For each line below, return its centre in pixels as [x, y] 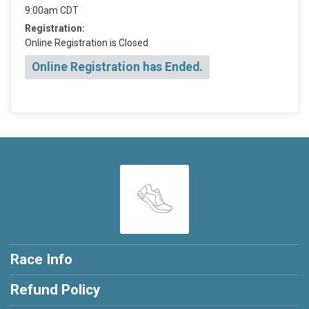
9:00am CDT [52, 10]
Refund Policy [55, 289]
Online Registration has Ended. [117, 67]
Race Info [41, 259]
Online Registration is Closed [87, 43]
